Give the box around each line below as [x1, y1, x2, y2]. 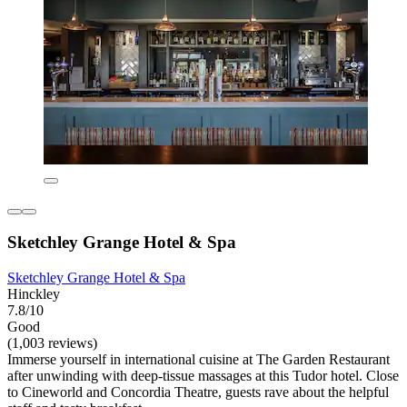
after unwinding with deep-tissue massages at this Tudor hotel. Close [7, 367, 399, 383]
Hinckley [7, 285, 60, 302]
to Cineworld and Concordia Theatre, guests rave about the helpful [7, 383, 389, 400]
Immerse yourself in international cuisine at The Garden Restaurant [7, 351, 390, 367]
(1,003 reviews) [7, 334, 97, 351]
